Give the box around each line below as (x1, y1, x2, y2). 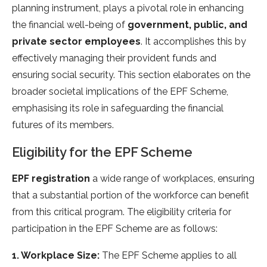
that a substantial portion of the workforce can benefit (12, 190, 249, 201)
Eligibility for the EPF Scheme (12, 144, 193, 160)
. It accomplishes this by (141, 36, 246, 48)
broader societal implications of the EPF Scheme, (12, 86, 228, 98)
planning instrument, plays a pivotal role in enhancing (12, 2, 244, 14)
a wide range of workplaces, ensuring (90, 173, 254, 185)
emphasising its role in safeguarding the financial (12, 103, 223, 114)
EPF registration (12, 173, 90, 185)
